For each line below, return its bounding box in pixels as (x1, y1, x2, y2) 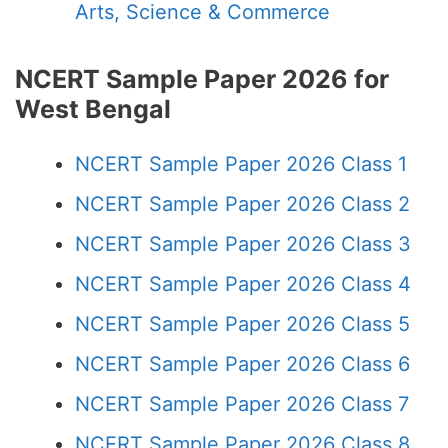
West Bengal (15, 94, 171, 124)
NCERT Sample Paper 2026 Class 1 (75, 152, 407, 176)
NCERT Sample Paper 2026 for (15, 64, 389, 94)
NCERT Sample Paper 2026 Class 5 (75, 312, 410, 336)
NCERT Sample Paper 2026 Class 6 (75, 352, 410, 376)
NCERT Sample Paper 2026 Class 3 (75, 232, 411, 256)
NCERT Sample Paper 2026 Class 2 (75, 192, 410, 216)
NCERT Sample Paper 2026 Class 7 (75, 392, 409, 416)
